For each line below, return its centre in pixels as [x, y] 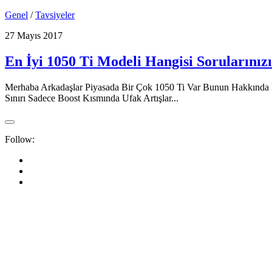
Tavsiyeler [55, 15]
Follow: [20, 139]
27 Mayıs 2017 [34, 35]
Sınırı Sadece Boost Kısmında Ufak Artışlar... [92, 98]
